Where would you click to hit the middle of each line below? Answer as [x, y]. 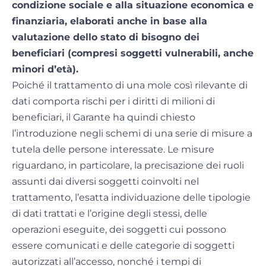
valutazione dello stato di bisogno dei [106, 37]
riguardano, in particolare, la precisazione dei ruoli [128, 166]
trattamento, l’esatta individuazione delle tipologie [131, 198]
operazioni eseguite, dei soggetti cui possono [119, 230]
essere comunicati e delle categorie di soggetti [123, 246]
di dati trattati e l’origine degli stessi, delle [110, 214]
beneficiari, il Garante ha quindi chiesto [104, 118]
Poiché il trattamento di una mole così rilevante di [130, 85]
